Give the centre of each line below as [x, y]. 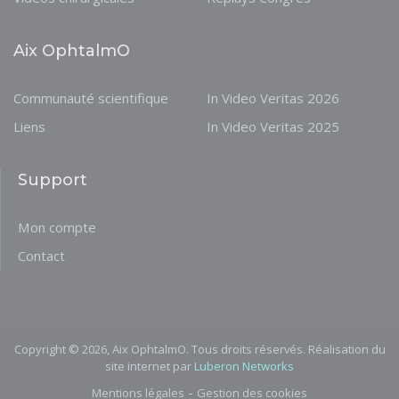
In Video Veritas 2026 [273, 98]
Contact [41, 255]
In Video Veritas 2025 [273, 126]
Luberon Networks [244, 366]
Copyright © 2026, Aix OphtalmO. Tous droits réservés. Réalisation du [199, 349]
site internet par [150, 366]
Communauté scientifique [91, 98]
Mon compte [57, 227]
